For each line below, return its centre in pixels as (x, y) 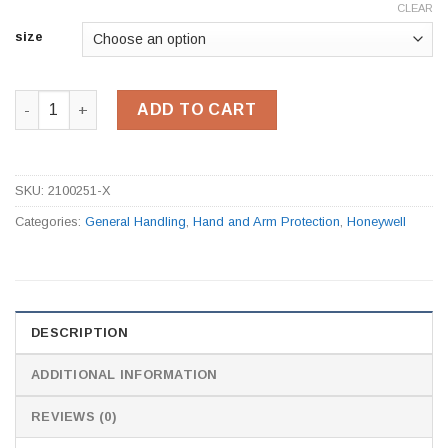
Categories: (50, 221)
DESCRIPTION (79, 332)
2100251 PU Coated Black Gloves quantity (165, 99)
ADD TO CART (197, 109)
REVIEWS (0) (73, 416)
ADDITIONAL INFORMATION (124, 374)
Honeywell (376, 221)
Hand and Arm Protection (266, 221)
